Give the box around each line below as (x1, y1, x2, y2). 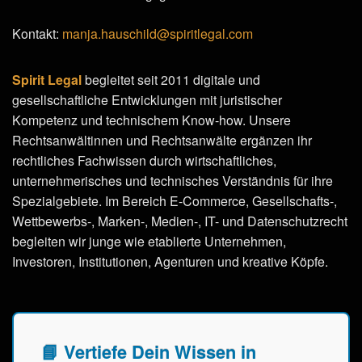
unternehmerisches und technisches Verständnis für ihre (12, 170, 333, 190)
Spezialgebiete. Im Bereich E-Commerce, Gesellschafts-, (12, 191, 337, 210)
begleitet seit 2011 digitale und (82, 69, 260, 89)
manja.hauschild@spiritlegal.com (62, 23, 253, 43)
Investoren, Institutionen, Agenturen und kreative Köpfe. (12, 251, 328, 271)
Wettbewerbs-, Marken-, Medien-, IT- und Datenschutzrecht (12, 211, 347, 230)
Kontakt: (12, 23, 62, 43)
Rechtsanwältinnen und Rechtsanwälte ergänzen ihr (12, 130, 312, 149)
